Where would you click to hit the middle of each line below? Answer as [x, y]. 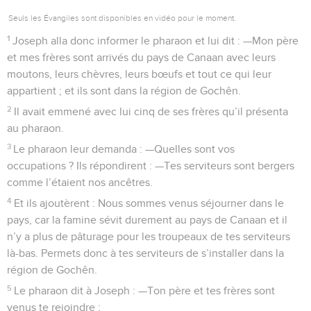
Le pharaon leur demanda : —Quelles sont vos [124, 149]
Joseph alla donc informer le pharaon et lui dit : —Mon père [156, 41]
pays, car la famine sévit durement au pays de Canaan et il [147, 220]
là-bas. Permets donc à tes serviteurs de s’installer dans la [145, 253]
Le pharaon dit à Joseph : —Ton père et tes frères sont [145, 291]
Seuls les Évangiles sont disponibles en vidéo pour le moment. [122, 18]
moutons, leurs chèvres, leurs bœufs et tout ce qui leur [139, 74]
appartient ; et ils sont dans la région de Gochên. [124, 91]
